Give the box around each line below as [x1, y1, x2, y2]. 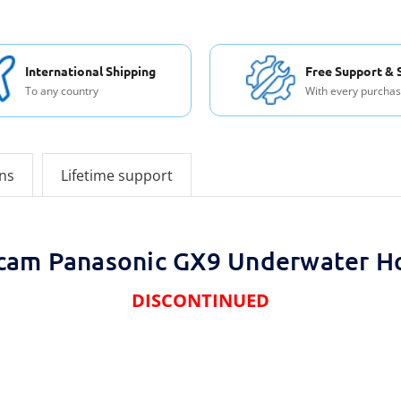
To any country [25, 82, 98, 98]
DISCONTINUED [132, 288, 269, 313]
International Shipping [25, 62, 156, 79]
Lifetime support [61, 166, 173, 186]
